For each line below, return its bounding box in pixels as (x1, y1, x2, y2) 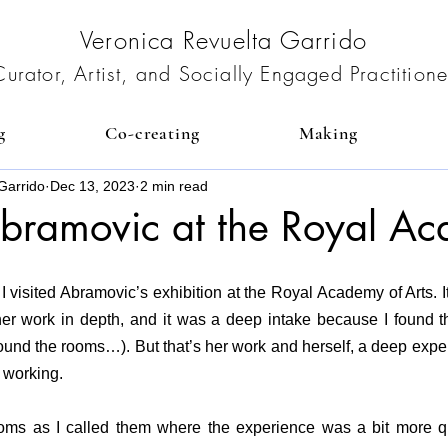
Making (298, 122, 359, 144)
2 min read (140, 177, 208, 194)
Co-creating (104, 122, 200, 144)
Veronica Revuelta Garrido (80, 24, 367, 56)
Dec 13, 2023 (50, 177, 135, 194)
